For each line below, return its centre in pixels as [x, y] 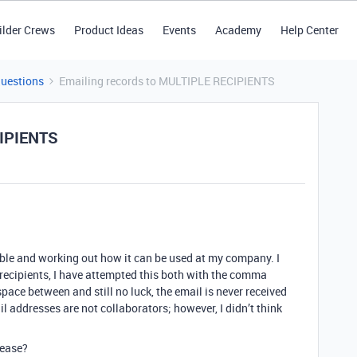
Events [179, 30]
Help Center [309, 30]
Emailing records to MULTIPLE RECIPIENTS [167, 81]
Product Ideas [108, 30]
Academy [238, 30]
